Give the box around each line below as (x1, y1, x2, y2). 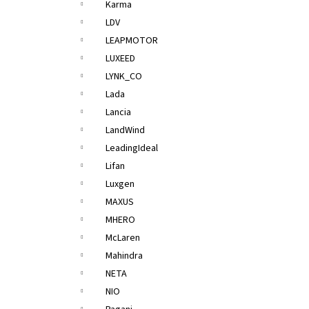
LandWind (106, 123, 145, 137)
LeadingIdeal (106, 141, 158, 155)
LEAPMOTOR (106, 34, 158, 48)
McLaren (106, 231, 140, 245)
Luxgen (106, 177, 134, 191)
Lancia (106, 106, 131, 119)
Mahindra (106, 249, 143, 263)
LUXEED (106, 52, 135, 66)
